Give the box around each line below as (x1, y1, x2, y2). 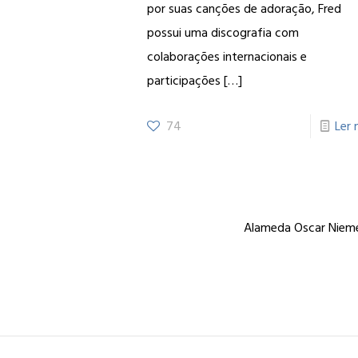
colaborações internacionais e (147, 46, 308, 67)
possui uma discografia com (147, 22, 300, 43)
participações (147, 70, 221, 91)
